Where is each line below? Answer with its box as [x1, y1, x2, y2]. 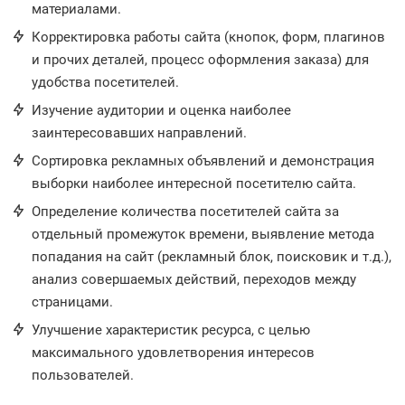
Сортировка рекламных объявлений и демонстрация [32, 153, 374, 169]
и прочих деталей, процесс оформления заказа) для [32, 52, 369, 68]
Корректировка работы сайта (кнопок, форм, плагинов [32, 29, 385, 45]
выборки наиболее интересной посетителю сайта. [32, 175, 356, 192]
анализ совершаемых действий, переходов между [32, 271, 356, 287]
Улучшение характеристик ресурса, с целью [32, 322, 310, 338]
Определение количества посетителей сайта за [32, 203, 339, 220]
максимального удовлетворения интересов [32, 344, 315, 361]
